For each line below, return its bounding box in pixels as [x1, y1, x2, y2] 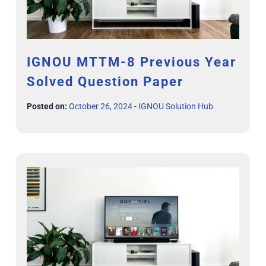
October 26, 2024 [69, 101, 132, 111]
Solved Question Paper [27, 74, 183, 89]
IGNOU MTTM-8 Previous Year [27, 54, 236, 69]
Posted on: [27, 101, 67, 111]
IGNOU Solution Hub [138, 101, 213, 111]
